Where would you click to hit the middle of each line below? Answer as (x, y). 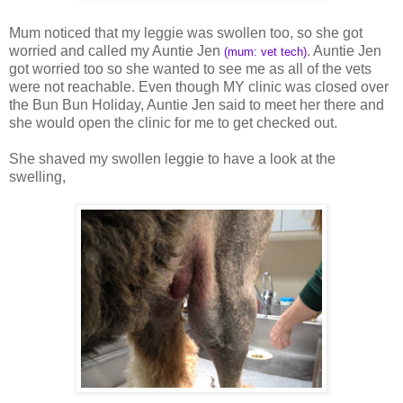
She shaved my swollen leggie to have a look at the (172, 158)
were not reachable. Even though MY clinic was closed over (199, 86)
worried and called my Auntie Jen (116, 50)
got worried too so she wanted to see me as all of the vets (190, 68)
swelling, (37, 176)
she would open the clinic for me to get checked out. (173, 122)
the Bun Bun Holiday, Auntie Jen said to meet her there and (197, 104)
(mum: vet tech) (265, 51)
